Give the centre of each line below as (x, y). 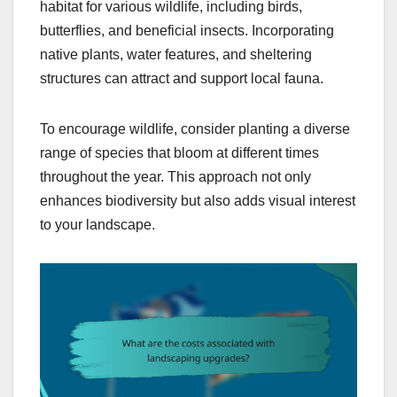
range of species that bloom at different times (179, 152)
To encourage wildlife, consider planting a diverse (195, 128)
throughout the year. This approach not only (175, 176)
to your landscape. (97, 224)
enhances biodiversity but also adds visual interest (198, 200)
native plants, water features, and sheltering (176, 54)
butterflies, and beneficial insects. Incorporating (187, 30)
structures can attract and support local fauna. (182, 78)
